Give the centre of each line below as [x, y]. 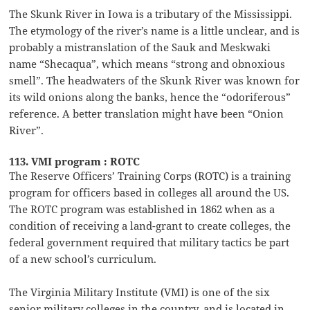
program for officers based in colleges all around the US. [149, 192]
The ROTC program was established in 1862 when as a [142, 209]
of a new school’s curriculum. [83, 258]
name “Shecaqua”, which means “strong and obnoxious [147, 63]
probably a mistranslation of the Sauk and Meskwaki [140, 47]
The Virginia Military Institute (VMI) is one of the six [140, 292]
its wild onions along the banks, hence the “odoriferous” [150, 97]
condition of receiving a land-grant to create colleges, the [150, 225]
